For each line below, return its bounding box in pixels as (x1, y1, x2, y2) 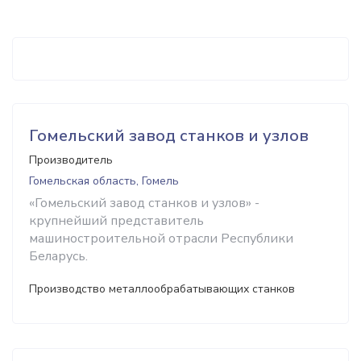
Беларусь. (29, 247, 88, 265)
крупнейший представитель (29, 212, 204, 230)
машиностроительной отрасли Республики (29, 230, 293, 247)
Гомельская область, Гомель (29, 173, 179, 189)
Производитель (29, 152, 113, 168)
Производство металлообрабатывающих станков (29, 281, 295, 297)
